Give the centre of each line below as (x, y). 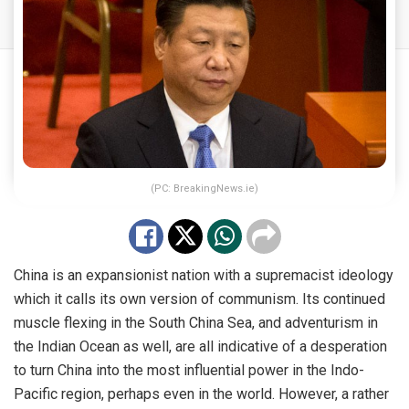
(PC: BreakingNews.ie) (204, 189)
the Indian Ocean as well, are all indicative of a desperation (200, 347)
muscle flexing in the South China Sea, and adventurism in (196, 323)
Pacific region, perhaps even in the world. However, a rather (201, 394)
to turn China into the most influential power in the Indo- (189, 371)
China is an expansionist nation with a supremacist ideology (204, 276)
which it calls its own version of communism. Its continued (199, 299)
